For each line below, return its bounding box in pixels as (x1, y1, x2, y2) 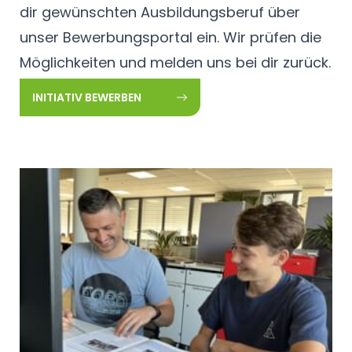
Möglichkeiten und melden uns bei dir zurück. (20, 52, 331, 72)
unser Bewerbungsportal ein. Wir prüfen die (20, 27, 321, 47)
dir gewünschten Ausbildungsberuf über (20, 2, 300, 22)
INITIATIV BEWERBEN (32, 89, 141, 105)
